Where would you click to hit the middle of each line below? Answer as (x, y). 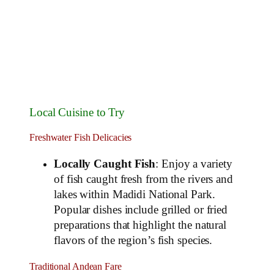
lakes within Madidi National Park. (135, 194)
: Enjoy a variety (194, 164)
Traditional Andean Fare (76, 267)
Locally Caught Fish (105, 164)
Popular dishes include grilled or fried (141, 209)
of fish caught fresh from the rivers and (143, 179)
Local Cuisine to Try (77, 113)
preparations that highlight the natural (140, 225)
